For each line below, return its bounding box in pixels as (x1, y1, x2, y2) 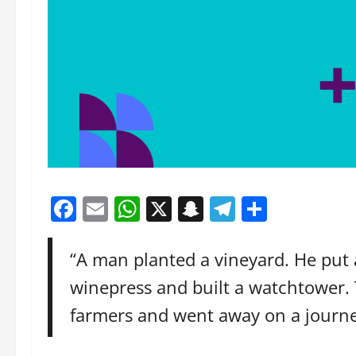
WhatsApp (140, 192, 262, 226)
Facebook (76, 192, 190, 226)
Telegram (235, 192, 346, 226)
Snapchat (203, 192, 315, 226)
